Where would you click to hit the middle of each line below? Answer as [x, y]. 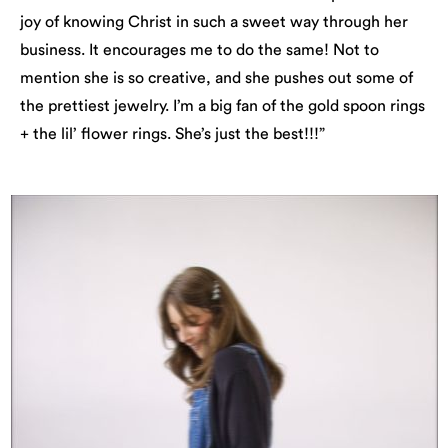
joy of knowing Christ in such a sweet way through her [214, 21]
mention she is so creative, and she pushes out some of [216, 77]
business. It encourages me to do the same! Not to [199, 49]
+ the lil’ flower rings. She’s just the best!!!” [172, 133]
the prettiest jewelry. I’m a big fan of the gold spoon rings [222, 105]
